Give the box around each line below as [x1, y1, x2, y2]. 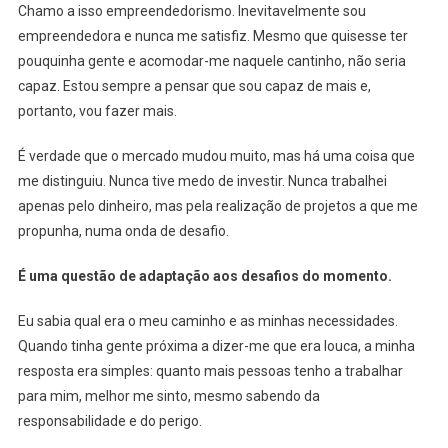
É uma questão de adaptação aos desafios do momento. [17, 267, 392, 284]
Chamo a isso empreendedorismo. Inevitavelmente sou [17, 2, 366, 19]
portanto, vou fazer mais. [17, 102, 177, 119]
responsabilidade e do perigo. [17, 412, 202, 429]
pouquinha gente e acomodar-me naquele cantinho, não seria [17, 52, 406, 69]
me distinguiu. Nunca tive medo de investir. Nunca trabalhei [17, 172, 387, 189]
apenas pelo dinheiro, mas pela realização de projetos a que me [17, 197, 418, 214]
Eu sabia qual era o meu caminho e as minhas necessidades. [17, 312, 398, 329]
